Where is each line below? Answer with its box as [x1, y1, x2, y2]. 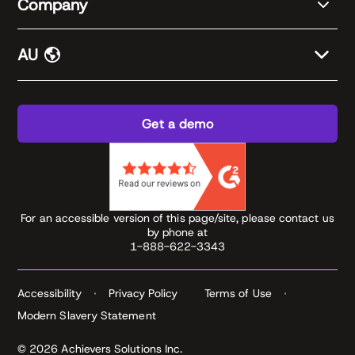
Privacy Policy [108, 286, 177, 300]
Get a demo [142, 115, 213, 132]
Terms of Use [204, 286, 272, 300]
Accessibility [17, 286, 82, 300]
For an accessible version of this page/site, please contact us [21, 211, 334, 225]
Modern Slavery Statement [17, 308, 156, 323]
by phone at [147, 225, 208, 239]
